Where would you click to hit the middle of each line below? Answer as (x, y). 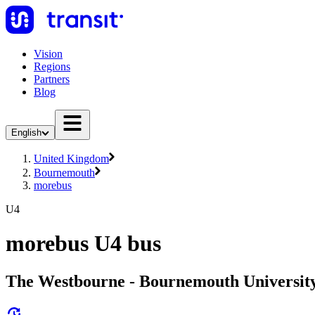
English (26, 133)
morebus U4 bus (83, 244)
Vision (48, 54)
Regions (52, 66)
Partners (52, 79)
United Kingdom (71, 159)
